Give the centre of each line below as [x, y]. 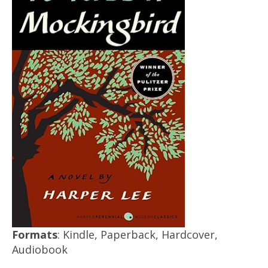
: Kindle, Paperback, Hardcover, [138, 235]
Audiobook [40, 250]
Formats [35, 235]
